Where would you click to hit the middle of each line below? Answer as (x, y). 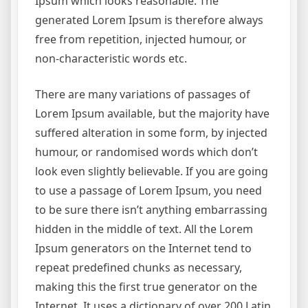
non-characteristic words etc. (111, 58)
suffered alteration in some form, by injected (151, 132)
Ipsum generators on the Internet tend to (143, 248)
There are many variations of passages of (143, 94)
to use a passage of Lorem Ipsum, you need (148, 190)
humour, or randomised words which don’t (146, 152)
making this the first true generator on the (146, 286)
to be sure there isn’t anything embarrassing (151, 209)
